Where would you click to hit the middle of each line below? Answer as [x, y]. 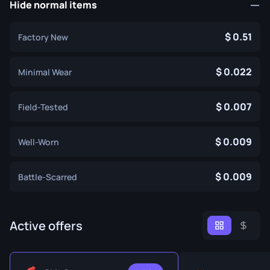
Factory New [43, 37]
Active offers [46, 225]
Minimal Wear [45, 72]
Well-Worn [39, 142]
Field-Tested [43, 107]
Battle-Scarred [48, 177]
